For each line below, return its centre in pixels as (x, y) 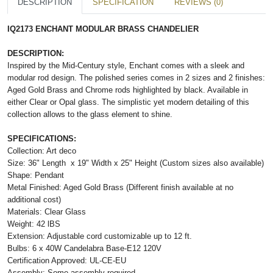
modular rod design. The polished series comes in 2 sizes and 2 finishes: (136, 77)
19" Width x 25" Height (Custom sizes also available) (171, 163)
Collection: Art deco (42, 151)
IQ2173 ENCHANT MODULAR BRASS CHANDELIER (103, 29)
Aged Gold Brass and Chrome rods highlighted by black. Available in (128, 90)
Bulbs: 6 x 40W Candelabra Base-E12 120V (84, 248)
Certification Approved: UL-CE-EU (67, 260)
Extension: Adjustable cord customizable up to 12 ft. (100, 236)
